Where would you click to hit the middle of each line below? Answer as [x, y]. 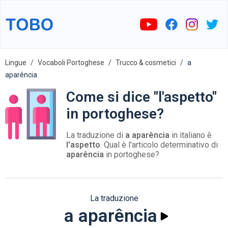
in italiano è [191, 135]
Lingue [16, 63]
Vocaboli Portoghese [71, 63]
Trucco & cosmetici [146, 63]
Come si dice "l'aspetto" [141, 97]
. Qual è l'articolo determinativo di [159, 145]
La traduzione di [96, 135]
